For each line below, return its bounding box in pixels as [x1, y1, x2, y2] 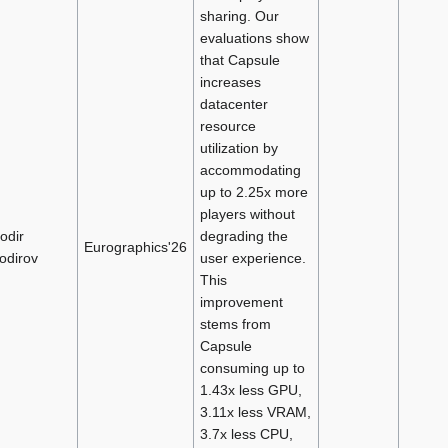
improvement [199, 293, 283, 310]
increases [199, 73, 261, 90]
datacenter [199, 95, 268, 112]
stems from [199, 315, 271, 332]
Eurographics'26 [83, 238, 187, 255]
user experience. [199, 249, 306, 266]
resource [199, 117, 256, 134]
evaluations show [199, 29, 309, 46]
